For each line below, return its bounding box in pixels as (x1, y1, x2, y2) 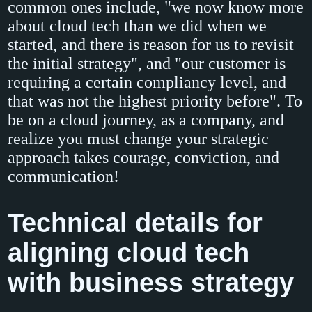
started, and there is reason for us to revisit (8, 35, 295, 54)
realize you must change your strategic (8, 129, 270, 148)
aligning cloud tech (8, 237, 250, 267)
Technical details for (8, 208, 263, 237)
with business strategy (8, 267, 295, 297)
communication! (8, 166, 120, 185)
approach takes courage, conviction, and (8, 148, 280, 166)
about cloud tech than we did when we (8, 16, 267, 35)
